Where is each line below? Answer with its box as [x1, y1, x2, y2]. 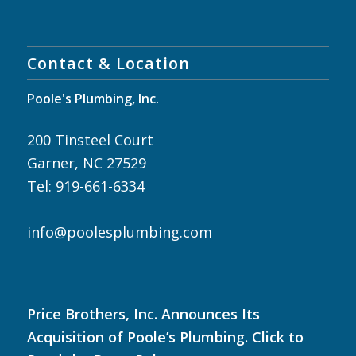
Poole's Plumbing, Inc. [26, 89, 159, 107]
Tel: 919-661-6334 [26, 176, 145, 195]
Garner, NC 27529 [26, 153, 146, 172]
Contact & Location [26, 52, 190, 74]
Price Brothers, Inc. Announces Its [26, 304, 260, 323]
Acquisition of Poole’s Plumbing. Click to [26, 327, 304, 346]
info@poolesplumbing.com [26, 222, 212, 242]
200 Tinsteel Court [26, 130, 153, 149]
